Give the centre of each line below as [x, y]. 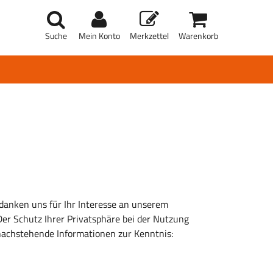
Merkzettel [149, 36]
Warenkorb [198, 36]
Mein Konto [99, 36]
